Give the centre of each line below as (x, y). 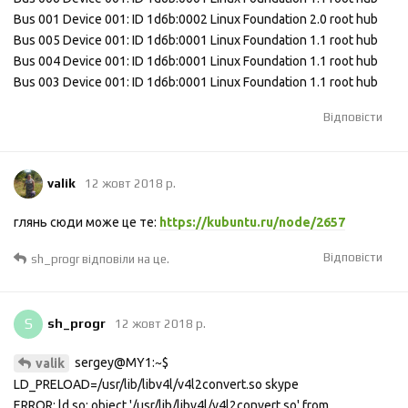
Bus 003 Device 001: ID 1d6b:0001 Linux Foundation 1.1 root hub (196, 82)
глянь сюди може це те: (87, 223)
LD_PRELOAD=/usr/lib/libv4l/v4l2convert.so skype (156, 385)
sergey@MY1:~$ (120, 363)
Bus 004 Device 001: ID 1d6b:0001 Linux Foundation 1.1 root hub (196, 61)
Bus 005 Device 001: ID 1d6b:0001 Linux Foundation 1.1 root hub (196, 41)
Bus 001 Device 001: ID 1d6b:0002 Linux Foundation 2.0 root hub (196, 20)
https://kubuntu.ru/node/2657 (252, 223)
